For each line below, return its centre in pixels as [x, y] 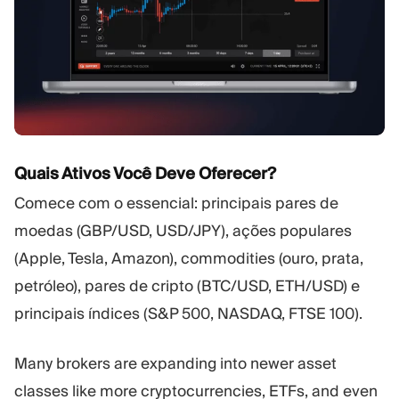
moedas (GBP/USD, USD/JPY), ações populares [183, 230]
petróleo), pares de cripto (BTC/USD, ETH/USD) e [187, 285]
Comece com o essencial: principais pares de [176, 203]
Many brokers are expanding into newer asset [175, 364]
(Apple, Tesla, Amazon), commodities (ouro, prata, [189, 258]
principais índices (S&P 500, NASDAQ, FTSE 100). [188, 313]
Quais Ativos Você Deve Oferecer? [145, 173]
